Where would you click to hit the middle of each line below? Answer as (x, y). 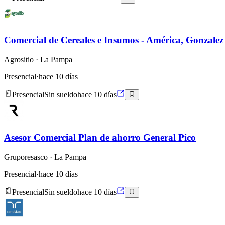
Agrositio (19, 59)
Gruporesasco (26, 157)
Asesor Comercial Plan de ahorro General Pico (100, 138)
